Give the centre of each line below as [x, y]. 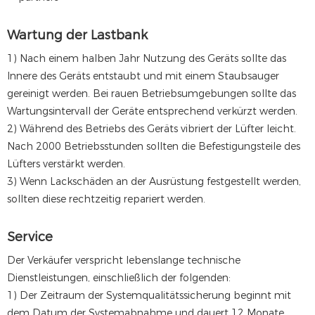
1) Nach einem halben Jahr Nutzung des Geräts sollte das [147, 59]
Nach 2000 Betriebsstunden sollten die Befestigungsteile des [154, 147]
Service [30, 237]
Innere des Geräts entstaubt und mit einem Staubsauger [143, 76]
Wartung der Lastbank [77, 36]
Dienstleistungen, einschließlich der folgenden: [119, 278]
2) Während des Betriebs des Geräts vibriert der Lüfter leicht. [152, 129]
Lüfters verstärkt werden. [66, 164]
